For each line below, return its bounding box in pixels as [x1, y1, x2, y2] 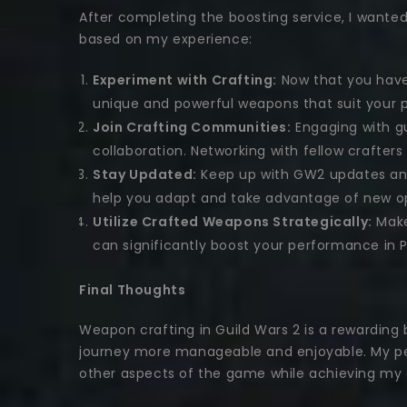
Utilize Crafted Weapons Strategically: [93, 213, 372, 232]
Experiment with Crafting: [93, 71, 277, 90]
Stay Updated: [93, 165, 197, 184]
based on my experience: [79, 30, 253, 49]
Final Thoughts [79, 281, 186, 300]
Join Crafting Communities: [93, 118, 292, 137]
